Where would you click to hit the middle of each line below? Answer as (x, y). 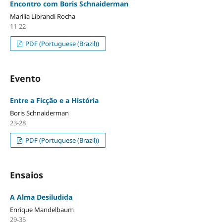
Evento (25, 79)
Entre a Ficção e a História (54, 101)
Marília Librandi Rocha (42, 17)
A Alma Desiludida (41, 197)
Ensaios (26, 175)
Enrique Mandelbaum (42, 210)
